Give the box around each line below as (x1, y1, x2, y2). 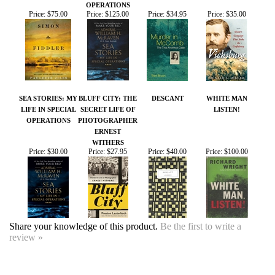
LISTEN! (214, 39, 240, 47)
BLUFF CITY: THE (79, 28, 137, 36)
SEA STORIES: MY (19, 28, 77, 36)
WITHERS (91, 72, 124, 80)
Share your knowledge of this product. (9, 155, 160, 165)
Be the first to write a (160, 155, 241, 165)
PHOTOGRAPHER (78, 50, 137, 58)
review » (9, 166, 43, 176)
